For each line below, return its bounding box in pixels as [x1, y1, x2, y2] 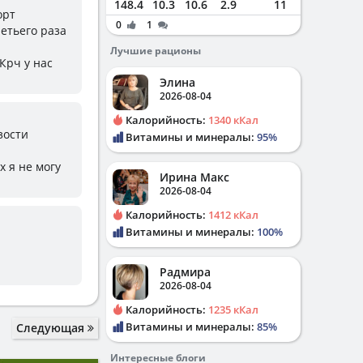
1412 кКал [208, 207, 258, 222]
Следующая [16, 320, 88, 335]
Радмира [160, 264, 211, 280]
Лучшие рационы [110, 44, 201, 58]
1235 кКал [208, 302, 258, 317]
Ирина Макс [160, 169, 229, 185]
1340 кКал [208, 113, 258, 127]
